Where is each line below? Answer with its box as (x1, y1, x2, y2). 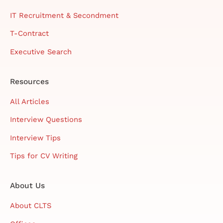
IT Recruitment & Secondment (10, 10, 118, 20)
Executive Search (10, 47, 72, 56)
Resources (10, 76, 49, 86)
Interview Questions (10, 115, 82, 124)
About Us (10, 181, 45, 191)
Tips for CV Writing (10, 151, 78, 161)
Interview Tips (10, 133, 61, 142)
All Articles (10, 97, 49, 106)
